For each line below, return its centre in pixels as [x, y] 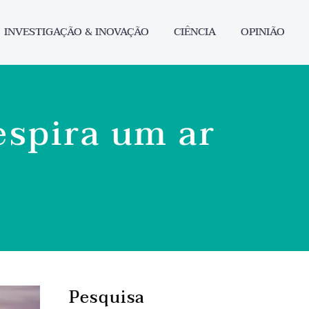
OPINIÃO [263, 32]
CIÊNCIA [195, 32]
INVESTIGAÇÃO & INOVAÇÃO [77, 32]
